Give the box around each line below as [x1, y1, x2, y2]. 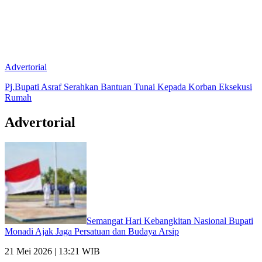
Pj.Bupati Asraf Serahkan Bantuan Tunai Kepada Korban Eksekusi [5, 81, 252, 92]
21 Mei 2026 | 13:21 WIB [5, 246, 100, 256]
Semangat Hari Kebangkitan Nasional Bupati [87, 215, 253, 226]
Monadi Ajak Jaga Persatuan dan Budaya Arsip [5, 226, 179, 236]
